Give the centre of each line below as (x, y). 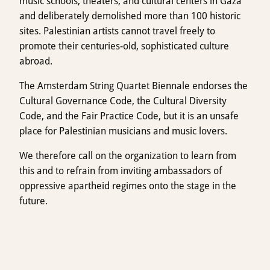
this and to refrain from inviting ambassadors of (121, 171)
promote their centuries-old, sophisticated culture (124, 46)
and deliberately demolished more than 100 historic (130, 16)
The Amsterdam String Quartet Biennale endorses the (133, 86)
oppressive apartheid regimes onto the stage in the (128, 186)
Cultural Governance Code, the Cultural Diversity (123, 101)
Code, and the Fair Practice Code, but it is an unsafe (129, 116)
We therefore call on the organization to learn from (128, 155)
